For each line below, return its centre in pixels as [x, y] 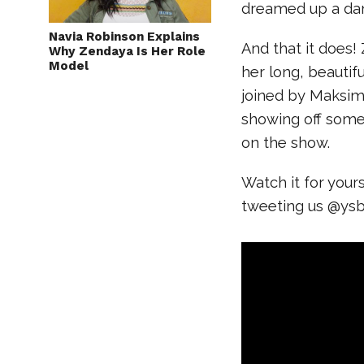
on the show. [286, 143]
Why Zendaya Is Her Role [127, 51]
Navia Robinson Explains [124, 37]
